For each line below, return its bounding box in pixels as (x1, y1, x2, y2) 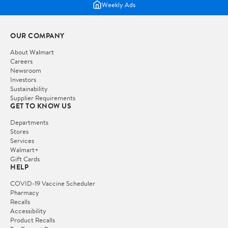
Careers (10, 56, 33, 66)
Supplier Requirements (10, 93, 75, 103)
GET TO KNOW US (10, 101, 71, 111)
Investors (10, 75, 36, 84)
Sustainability (10, 84, 48, 94)
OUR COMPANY (10, 31, 65, 41)
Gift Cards (10, 154, 40, 164)
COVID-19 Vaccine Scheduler (10, 179, 95, 188)
